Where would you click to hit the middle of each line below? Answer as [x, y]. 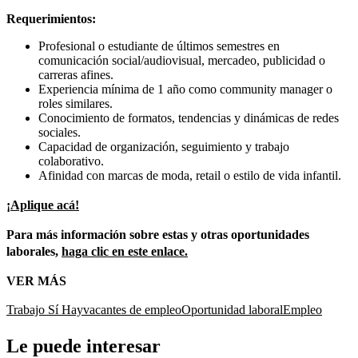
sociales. [60, 133]
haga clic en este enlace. [125, 252]
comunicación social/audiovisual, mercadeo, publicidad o [182, 61]
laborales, [34, 252]
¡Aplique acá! [43, 205]
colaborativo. [71, 161]
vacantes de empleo [132, 310]
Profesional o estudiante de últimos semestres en [159, 46]
